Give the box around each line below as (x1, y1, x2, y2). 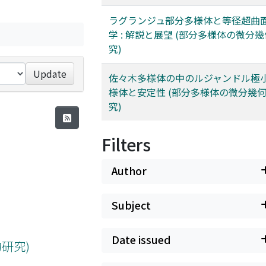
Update (33, 66, 67, 81)
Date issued (112, 232, 171, 247)
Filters (102, 132, 151, 156)
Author (112, 163, 147, 178)
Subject (112, 198, 151, 213)
